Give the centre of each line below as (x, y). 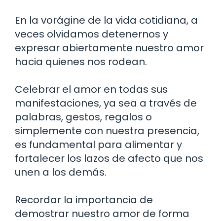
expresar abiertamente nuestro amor (109, 48)
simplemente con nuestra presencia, (107, 130)
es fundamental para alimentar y (98, 144)
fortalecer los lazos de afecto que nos (109, 158)
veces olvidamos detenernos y (92, 34)
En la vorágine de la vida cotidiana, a (106, 20)
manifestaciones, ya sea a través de (106, 103)
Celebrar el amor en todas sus (91, 89)
